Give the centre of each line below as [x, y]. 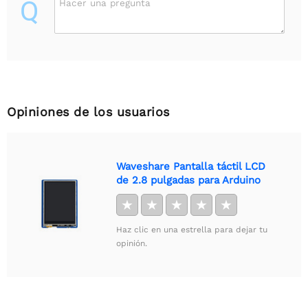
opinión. [132, 243]
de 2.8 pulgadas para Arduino [188, 180]
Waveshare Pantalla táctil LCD [191, 166]
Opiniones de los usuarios [88, 111]
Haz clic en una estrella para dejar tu [192, 229]
